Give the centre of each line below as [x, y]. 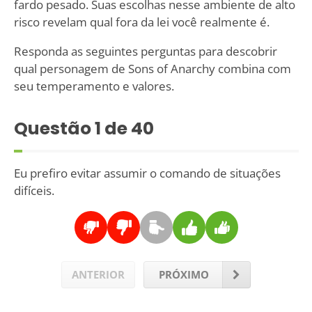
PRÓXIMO [184, 274]
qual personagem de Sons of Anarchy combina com [152, 69]
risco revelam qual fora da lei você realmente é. [141, 22]
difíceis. [34, 191]
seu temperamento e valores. [94, 86]
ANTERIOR [98, 274]
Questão [54, 129]
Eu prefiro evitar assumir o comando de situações [147, 173]
